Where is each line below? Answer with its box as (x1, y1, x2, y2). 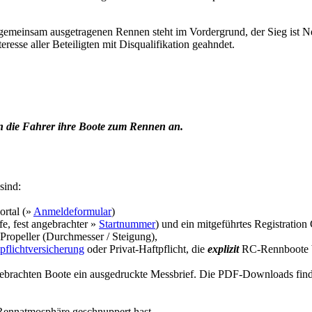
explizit (208, 243, 239, 256)
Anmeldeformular (33, 205, 111, 218)
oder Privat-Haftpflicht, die (84, 243, 208, 256)
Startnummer (99, 218, 155, 231)
